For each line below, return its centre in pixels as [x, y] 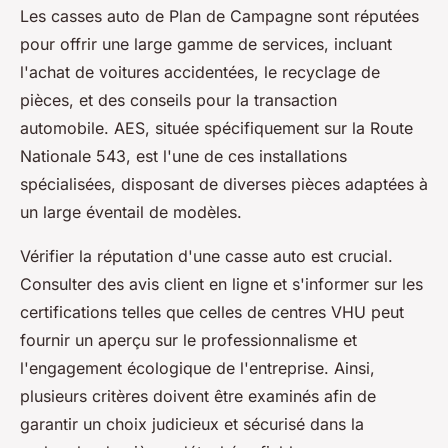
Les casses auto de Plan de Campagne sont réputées [219, 16]
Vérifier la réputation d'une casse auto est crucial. [206, 256]
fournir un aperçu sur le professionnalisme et [188, 340]
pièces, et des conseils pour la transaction [178, 100]
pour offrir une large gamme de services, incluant [206, 44]
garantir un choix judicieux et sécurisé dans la [192, 424]
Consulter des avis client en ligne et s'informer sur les [221, 284]
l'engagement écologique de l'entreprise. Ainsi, [197, 368]
